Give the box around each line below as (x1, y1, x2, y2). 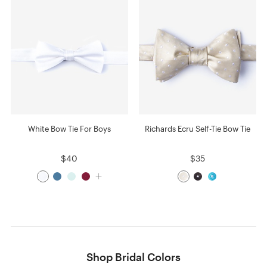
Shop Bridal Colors (86, 250, 181, 263)
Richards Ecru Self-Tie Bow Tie (145, 123, 251, 133)
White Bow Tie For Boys (27, 123, 111, 133)
